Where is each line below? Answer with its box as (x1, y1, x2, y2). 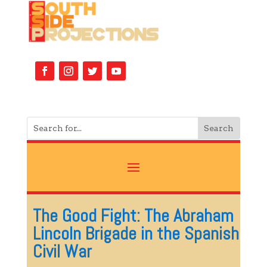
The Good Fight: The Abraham (32, 204, 234, 227)
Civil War (32, 240, 92, 263)
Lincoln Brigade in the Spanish (32, 222, 239, 245)
